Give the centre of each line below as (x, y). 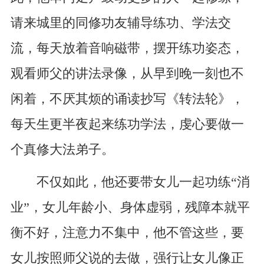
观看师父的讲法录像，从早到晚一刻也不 (127, 74)
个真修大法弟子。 (62, 150)
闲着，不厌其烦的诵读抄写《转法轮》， (127, 99)
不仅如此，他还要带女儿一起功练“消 (130, 182)
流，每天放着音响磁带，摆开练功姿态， (127, 49)
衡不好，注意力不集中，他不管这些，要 (127, 233)
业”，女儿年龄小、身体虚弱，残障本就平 (130, 208)
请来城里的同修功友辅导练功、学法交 (121, 23)
